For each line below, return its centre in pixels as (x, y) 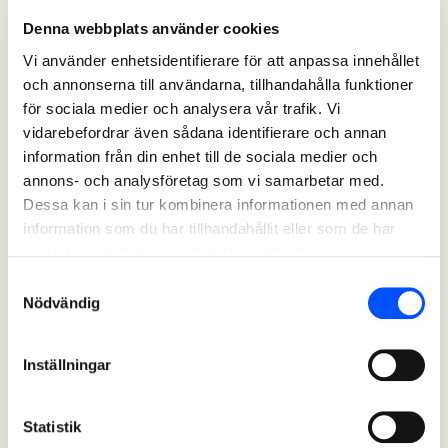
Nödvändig (61, 303)
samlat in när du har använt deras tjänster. (170, 252)
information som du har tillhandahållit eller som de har (209, 228)
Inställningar (67, 365)
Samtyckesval (55, 283)
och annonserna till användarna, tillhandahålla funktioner (218, 84)
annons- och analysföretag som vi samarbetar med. (203, 180)
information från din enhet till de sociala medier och (200, 156)
